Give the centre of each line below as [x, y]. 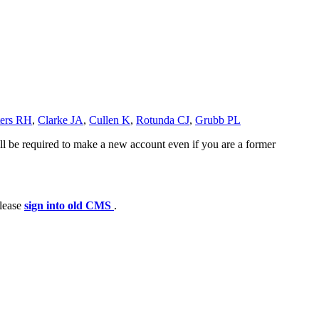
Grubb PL [218, 120]
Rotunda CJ [163, 120]
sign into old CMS [69, 205]
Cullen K [110, 120]
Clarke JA [61, 120]
